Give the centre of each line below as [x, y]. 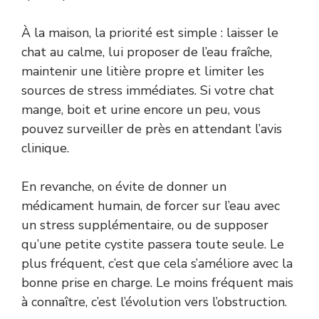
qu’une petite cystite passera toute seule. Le [153, 244]
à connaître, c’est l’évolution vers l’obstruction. [154, 302]
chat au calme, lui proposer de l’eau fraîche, [147, 52]
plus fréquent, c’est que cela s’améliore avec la [157, 263]
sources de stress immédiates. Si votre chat [148, 90]
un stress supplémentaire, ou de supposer [145, 225]
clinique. [45, 148]
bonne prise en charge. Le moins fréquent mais [157, 282]
